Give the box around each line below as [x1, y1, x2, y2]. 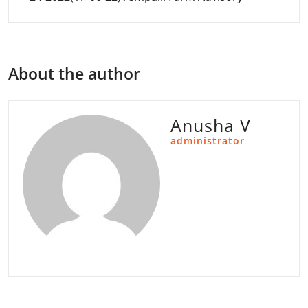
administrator [170, 134, 245, 147]
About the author [8, 63, 140, 85]
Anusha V [170, 113, 251, 137]
